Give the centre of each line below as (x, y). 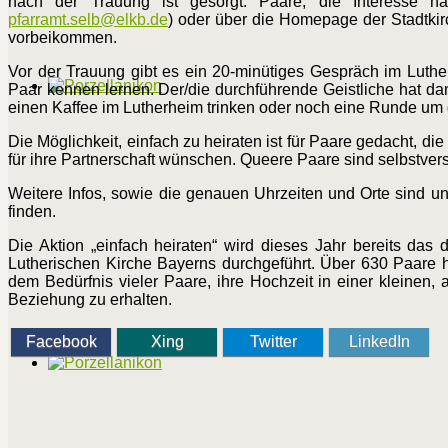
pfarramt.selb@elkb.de (88, 20)
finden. (32, 212)
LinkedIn (379, 342)
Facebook (61, 342)
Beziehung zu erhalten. (90, 300)
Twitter (273, 342)
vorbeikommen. (62, 38)
